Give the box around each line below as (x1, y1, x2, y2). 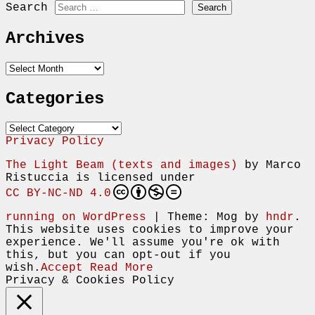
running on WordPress (6, 211, 146, 224)
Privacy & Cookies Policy (6, 274, 174, 288)
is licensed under (69, 172, 195, 185)
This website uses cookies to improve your (6, 224, 294, 237)
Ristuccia (6, 172, 69, 185)
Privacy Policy (6, 135, 104, 148)
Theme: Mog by (167, 211, 266, 224)
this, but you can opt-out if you (6, 249, 231, 262)
